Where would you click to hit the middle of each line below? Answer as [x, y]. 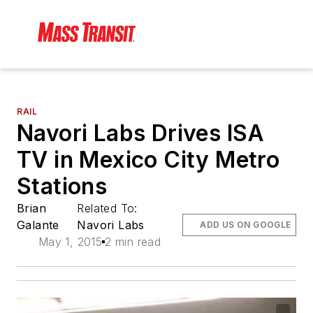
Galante [38, 225]
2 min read [133, 242]
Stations [62, 187]
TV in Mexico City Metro [148, 160]
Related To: [109, 209]
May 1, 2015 [70, 242]
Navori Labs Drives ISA [141, 133]
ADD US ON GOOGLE [246, 225]
